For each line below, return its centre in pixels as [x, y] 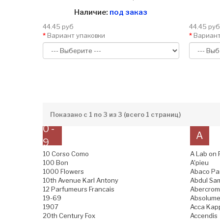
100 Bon [55, 162]
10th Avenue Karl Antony [81, 180]
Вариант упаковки [76, 35]
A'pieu [199, 162]
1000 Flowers [63, 171]
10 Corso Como [66, 153]
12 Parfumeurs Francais [79, 189]
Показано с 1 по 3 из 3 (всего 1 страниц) [115, 114]
